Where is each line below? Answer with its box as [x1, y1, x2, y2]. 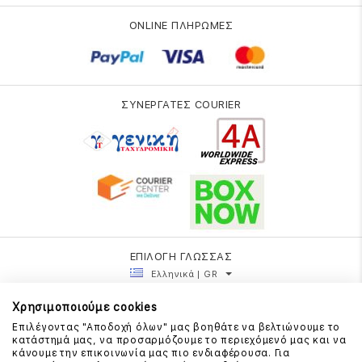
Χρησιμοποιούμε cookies [12, 301, 158, 314]
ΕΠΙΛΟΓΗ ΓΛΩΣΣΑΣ [129, 250, 233, 263]
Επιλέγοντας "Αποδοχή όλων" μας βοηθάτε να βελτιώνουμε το [12, 322, 340, 333]
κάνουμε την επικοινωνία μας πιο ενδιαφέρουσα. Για [12, 347, 290, 359]
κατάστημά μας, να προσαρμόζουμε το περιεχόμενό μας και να [12, 335, 347, 346]
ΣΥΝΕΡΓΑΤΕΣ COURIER [121, 98, 241, 111]
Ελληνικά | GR [150, 268, 218, 280]
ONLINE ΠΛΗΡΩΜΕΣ [128, 19, 234, 32]
